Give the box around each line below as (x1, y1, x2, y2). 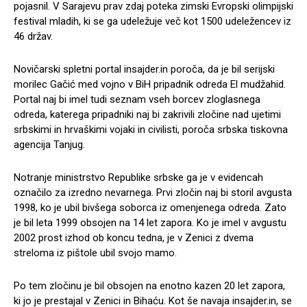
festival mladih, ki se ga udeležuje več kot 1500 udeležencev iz (14, 15, 291, 28)
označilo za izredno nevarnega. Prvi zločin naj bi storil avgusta (14, 186, 292, 199)
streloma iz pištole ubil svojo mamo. (14, 247, 177, 260)
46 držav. (14, 30, 53, 43)
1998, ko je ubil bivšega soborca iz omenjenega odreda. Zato (14, 201, 286, 214)
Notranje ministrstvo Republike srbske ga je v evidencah (14, 171, 263, 184)
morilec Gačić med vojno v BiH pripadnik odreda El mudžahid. (14, 78, 286, 91)
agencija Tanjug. (14, 138, 85, 151)
